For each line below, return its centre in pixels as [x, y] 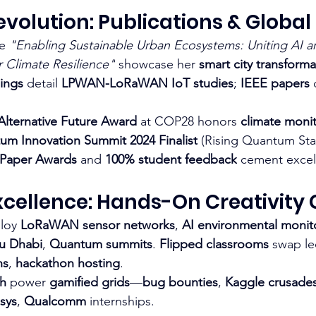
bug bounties [180, 282]
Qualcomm [55, 301]
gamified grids [90, 282]
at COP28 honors [189, 121]
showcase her [157, 64]
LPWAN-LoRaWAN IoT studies [147, 83]
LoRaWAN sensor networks [98, 225]
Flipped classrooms [214, 244]
